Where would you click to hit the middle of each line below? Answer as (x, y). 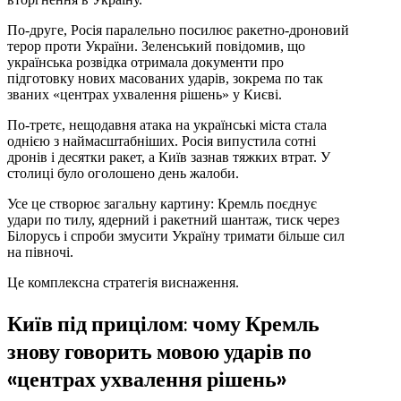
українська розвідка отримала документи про (145, 63)
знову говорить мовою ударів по (159, 351)
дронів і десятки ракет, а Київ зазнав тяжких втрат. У (169, 158)
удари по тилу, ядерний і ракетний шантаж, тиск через (173, 220)
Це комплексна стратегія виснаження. (123, 283)
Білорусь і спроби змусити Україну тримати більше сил (176, 236)
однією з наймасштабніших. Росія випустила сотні (162, 141)
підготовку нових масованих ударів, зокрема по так (165, 79)
